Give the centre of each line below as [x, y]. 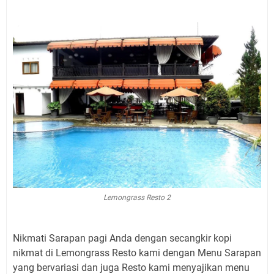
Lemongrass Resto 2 [137, 198]
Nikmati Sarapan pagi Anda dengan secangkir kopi [122, 238]
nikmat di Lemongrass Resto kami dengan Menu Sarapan [137, 253]
